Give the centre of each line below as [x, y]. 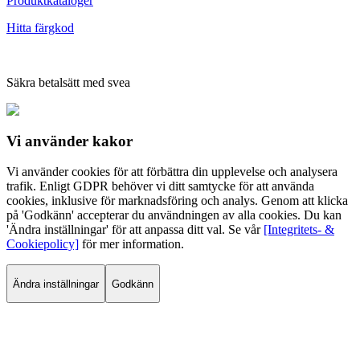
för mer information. [133, 244]
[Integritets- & [299, 230]
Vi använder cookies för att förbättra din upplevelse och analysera [172, 172]
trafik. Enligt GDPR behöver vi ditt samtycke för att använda [160, 186]
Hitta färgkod [40, 27]
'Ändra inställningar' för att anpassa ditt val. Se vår [133, 230]
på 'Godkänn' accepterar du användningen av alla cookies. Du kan [174, 215]
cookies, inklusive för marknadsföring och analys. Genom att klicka [177, 201]
